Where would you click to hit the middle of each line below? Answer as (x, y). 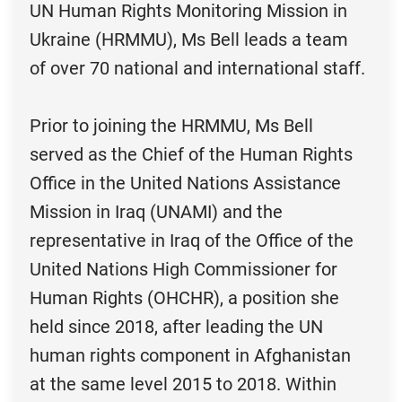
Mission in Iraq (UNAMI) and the (156, 212)
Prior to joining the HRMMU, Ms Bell (171, 126)
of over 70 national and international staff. (197, 69)
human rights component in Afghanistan (190, 356)
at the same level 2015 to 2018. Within (183, 385)
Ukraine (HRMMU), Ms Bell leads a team (188, 40)
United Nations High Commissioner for (183, 270)
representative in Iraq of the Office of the (191, 241)
